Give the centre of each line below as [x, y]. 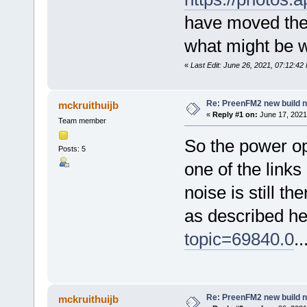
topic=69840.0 [239, 240]
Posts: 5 [72, 148]
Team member [82, 121]
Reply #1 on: [235, 115]
